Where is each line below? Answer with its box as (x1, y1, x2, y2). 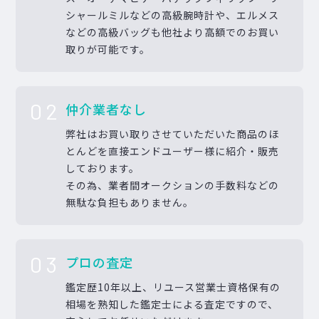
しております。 (66, 160, 140, 175)
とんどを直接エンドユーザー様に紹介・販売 (66, 143, 280, 158)
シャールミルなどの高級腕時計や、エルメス (66, 7, 280, 22)
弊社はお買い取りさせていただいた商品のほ (66, 126, 280, 141)
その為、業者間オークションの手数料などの (66, 177, 280, 192)
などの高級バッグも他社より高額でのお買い (66, 24, 280, 39)
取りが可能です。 (66, 41, 151, 56)
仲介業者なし (66, 99, 147, 118)
